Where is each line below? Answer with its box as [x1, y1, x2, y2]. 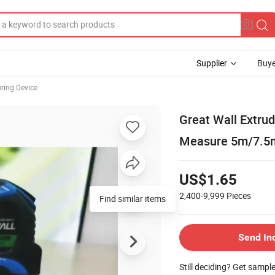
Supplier [196, 57, 227, 69]
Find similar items [99, 192, 166, 204]
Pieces [227, 189, 251, 201]
